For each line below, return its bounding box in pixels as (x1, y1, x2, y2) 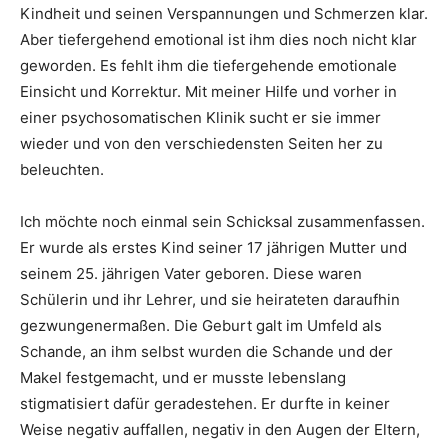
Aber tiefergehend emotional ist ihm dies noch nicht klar (20, 29, 417, 49)
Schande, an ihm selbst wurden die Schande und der (20, 341, 393, 361)
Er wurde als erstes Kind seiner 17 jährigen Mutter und (20, 237, 407, 257)
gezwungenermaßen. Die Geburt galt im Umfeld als (20, 315, 382, 335)
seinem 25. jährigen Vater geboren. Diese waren (20, 263, 362, 283)
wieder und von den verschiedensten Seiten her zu (20, 133, 383, 153)
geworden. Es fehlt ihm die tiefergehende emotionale (20, 55, 397, 75)
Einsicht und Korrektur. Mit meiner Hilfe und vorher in (20, 81, 397, 101)
